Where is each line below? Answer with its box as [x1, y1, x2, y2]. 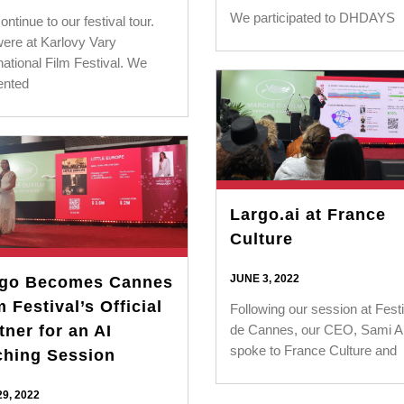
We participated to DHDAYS [229, 10, 395, 26]
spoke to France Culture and [229, 342, 397, 358]
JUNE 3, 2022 [229, 271, 299, 285]
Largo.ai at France [229, 205, 386, 224]
